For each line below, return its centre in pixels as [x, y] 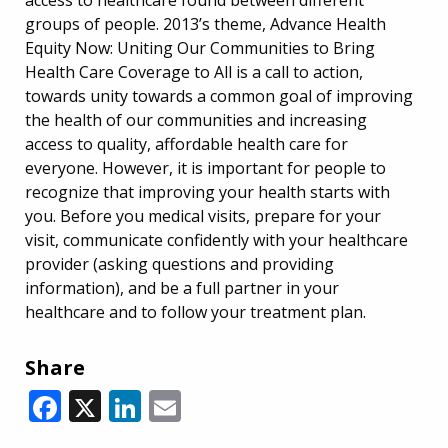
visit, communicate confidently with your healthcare [216, 239]
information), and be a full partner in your [182, 287]
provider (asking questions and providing [179, 263]
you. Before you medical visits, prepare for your [203, 215]
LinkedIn [205, 402]
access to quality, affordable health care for [186, 143]
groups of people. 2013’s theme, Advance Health [205, 23]
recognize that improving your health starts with [207, 191]
